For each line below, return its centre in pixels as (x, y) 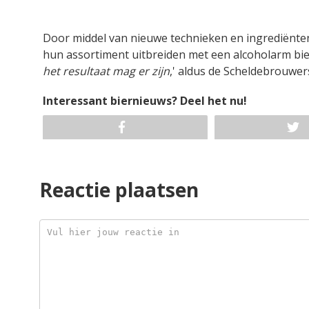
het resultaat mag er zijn (106, 71)
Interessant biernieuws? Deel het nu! (145, 100)
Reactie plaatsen (119, 190)
